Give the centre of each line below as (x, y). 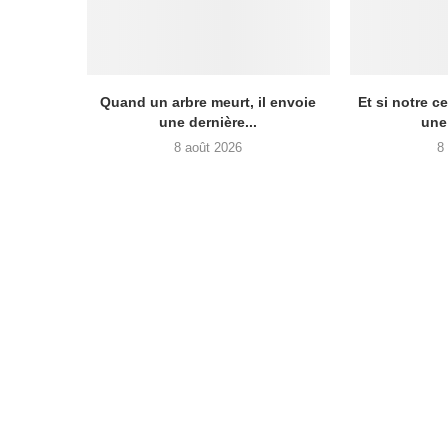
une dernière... (208, 121)
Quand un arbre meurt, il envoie (208, 101)
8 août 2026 (208, 147)
